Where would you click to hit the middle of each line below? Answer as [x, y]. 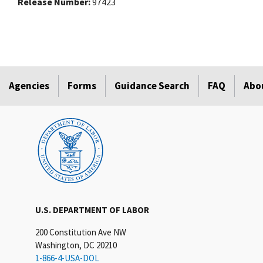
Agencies [29, 86]
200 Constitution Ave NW [81, 232]
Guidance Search [152, 86]
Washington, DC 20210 [76, 245]
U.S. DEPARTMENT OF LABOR [92, 210]
